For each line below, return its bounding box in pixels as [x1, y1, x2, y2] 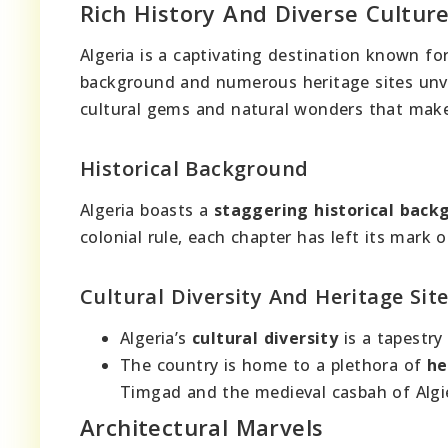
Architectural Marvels [80, 411, 324, 442]
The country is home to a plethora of [120, 353, 427, 376]
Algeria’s [120, 326, 192, 349]
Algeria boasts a [80, 198, 214, 221]
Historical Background [80, 154, 309, 182]
